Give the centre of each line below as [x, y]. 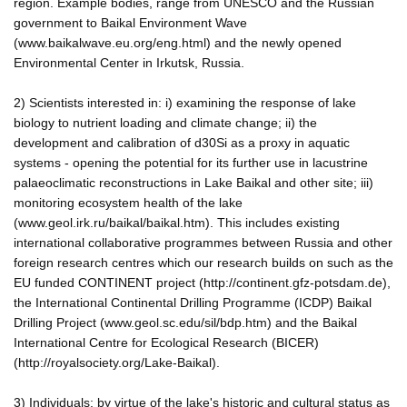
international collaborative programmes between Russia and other [203, 242]
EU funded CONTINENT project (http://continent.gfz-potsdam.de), [202, 282]
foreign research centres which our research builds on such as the [203, 262]
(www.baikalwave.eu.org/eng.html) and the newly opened [178, 42]
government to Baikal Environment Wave [130, 22]
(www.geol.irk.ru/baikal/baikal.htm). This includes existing [177, 222]
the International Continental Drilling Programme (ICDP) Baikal [193, 302]
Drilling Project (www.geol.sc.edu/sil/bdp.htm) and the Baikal [185, 322]
